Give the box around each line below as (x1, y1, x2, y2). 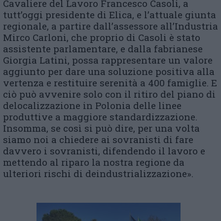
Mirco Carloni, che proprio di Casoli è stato (3, 31, 200, 44)
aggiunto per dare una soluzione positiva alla (3, 65, 215, 78)
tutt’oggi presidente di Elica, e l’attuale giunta (3, 8, 216, 21)
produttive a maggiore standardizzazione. (3, 110, 197, 123)
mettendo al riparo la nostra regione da (3, 156, 184, 169)
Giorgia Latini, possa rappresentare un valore (3, 54, 213, 67)
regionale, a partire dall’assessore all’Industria (3, 20, 218, 33)
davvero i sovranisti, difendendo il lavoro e (3, 145, 205, 157)
